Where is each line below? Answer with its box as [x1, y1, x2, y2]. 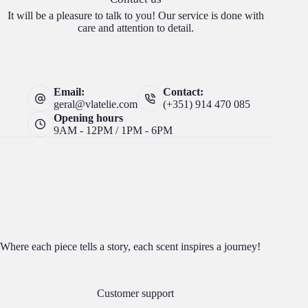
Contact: [163, 86, 203, 98]
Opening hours [53, 111, 123, 124]
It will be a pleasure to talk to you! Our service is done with [7, 10, 264, 22]
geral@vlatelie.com [53, 98, 137, 111]
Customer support [97, 287, 175, 300]
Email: [53, 86, 85, 98]
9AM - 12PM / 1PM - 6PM [53, 124, 173, 136]
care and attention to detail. [77, 22, 194, 34]
